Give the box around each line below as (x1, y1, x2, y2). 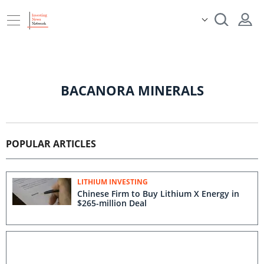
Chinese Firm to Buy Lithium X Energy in (77, 188, 239, 199)
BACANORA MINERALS (60, 81, 204, 99)
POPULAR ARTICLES (6, 137, 96, 150)
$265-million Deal (77, 197, 147, 209)
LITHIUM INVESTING (77, 177, 148, 187)
